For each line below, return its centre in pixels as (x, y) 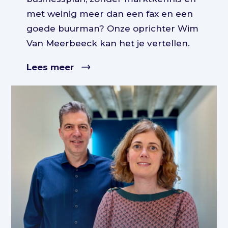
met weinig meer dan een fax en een (110, 13)
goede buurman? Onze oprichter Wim (113, 28)
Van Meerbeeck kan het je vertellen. (108, 43)
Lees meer (50, 67)
